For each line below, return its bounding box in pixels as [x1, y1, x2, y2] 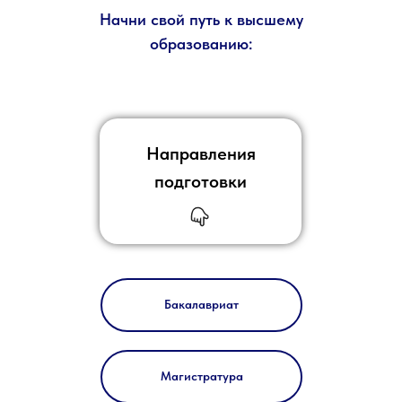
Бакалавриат [164, 297, 239, 312]
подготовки [154, 170, 247, 192]
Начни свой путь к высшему [99, 9, 303, 29]
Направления [145, 142, 256, 164]
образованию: [150, 33, 252, 53]
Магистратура [160, 369, 243, 384]
